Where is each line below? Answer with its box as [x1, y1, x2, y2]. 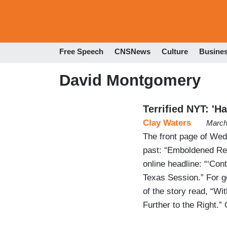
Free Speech [59, 47, 103, 56]
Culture [162, 47, 188, 56]
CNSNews [115, 47, 150, 56]
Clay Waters [143, 118, 191, 128]
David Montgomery [59, 71, 201, 89]
